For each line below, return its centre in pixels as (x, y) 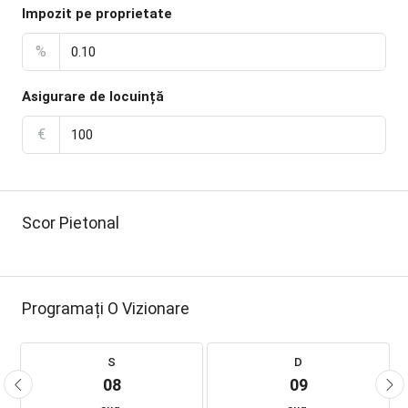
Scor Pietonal (71, 222)
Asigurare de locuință (93, 96)
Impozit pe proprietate (97, 13)
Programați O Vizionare (106, 308)
